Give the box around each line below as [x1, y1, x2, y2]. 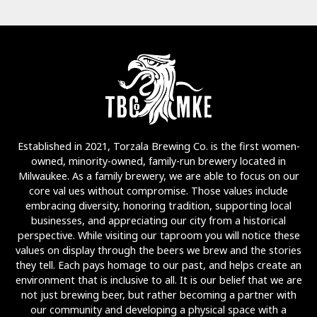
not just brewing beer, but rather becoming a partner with [21, 288, 296, 301]
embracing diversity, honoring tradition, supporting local [25, 199, 292, 212]
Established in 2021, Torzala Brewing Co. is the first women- [17, 139, 300, 153]
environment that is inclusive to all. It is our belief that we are [15, 273, 302, 287]
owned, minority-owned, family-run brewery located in [31, 154, 286, 168]
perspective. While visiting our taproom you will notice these [17, 229, 300, 242]
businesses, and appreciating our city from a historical [31, 214, 286, 227]
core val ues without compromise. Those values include [29, 184, 288, 197]
